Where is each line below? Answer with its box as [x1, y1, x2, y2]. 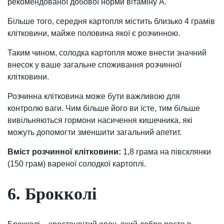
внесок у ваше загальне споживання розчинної [7, 60, 181, 69]
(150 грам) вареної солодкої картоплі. [7, 159, 146, 168]
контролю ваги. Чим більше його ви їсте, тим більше [7, 104, 200, 113]
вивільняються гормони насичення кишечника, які [7, 116, 192, 125]
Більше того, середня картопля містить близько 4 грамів [7, 17, 215, 26]
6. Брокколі [7, 184, 96, 203]
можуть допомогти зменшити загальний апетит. [7, 128, 181, 137]
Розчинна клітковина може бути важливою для [7, 92, 180, 101]
